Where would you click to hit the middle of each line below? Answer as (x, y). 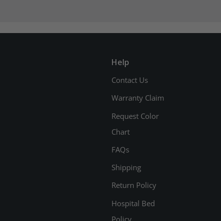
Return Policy (134, 185)
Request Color (135, 116)
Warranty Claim (138, 98)
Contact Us (129, 80)
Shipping (126, 167)
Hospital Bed (133, 203)
